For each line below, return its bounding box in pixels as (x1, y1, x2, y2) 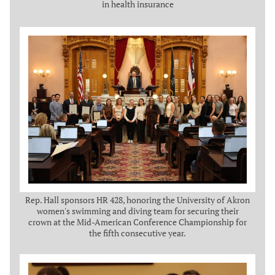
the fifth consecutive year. (89, 227, 186, 239)
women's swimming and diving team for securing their (36, 204, 239, 217)
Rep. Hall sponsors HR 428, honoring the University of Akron (25, 193, 250, 206)
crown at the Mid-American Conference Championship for (28, 215, 247, 228)
